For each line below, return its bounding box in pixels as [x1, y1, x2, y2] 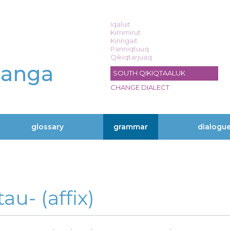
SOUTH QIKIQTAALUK [113, 69, 185, 77]
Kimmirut [110, 28, 141, 36]
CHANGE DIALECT [110, 83, 169, 91]
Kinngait [110, 36, 138, 45]
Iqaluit [110, 20, 130, 28]
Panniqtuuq [110, 45, 149, 53]
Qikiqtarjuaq [110, 53, 152, 61]
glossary [31, 122, 64, 131]
